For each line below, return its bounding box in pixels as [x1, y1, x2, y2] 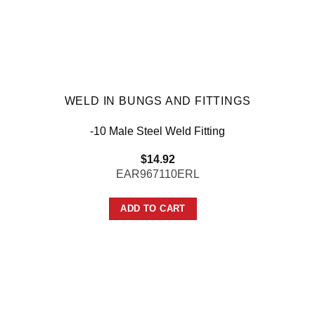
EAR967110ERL [115, 168, 200, 181]
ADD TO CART [120, 203, 186, 214]
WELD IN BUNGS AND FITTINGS [64, 94, 251, 107]
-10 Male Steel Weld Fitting [90, 124, 225, 137]
